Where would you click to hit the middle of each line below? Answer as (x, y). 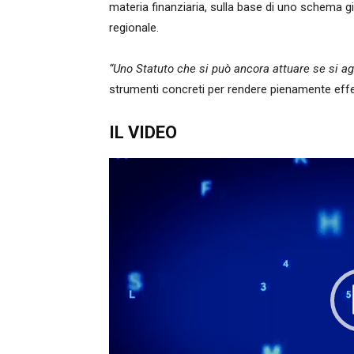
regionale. (134, 28)
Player (124, 188)
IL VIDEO (143, 132)
